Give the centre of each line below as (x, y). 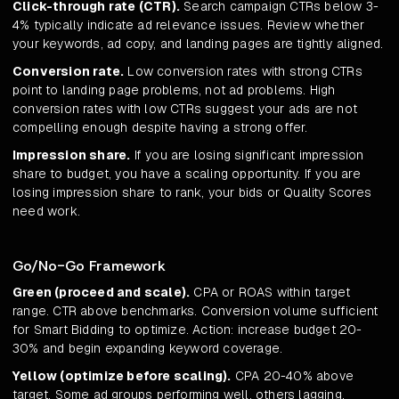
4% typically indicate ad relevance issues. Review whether (189, 25)
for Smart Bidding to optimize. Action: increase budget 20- (187, 330)
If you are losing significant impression (247, 155)
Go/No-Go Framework (89, 266)
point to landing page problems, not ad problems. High (174, 90)
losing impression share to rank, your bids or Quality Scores (192, 193)
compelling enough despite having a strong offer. (160, 128)
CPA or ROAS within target (270, 293)
